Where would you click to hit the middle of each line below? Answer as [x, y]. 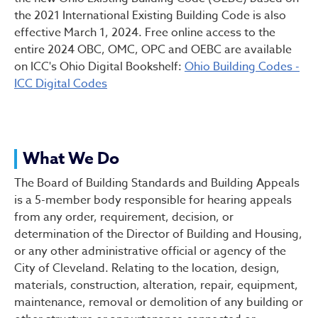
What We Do [71, 159]
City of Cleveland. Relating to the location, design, [147, 268]
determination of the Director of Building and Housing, [158, 234]
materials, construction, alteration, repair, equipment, [156, 285]
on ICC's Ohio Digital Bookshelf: [99, 67]
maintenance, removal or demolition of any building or [159, 302]
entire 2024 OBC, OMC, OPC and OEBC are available [153, 50]
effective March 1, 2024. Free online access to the [145, 33]
